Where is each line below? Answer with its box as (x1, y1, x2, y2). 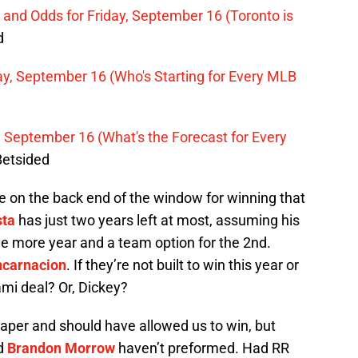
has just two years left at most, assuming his (15, 211, 300, 229)
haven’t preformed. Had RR (115, 339, 289, 356)
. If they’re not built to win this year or (66, 256, 299, 273)
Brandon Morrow (7, 339, 115, 356)
